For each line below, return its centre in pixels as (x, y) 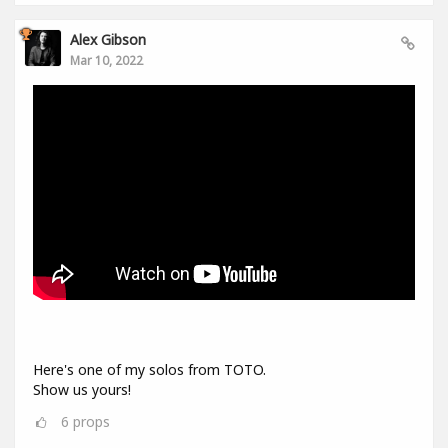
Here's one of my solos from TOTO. (149, 369)
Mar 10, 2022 (106, 60)
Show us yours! (82, 389)
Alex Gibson (108, 39)
